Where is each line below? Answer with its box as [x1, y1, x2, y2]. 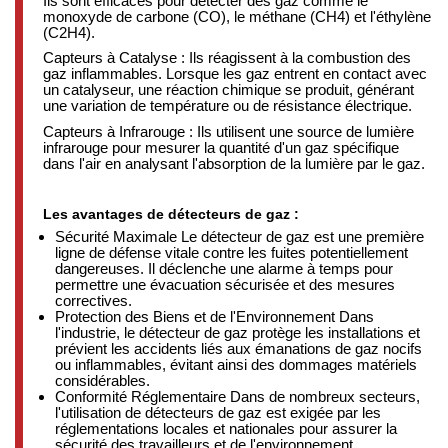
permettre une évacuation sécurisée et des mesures [54, 275, 395, 293]
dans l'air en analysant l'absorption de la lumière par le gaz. [43, 154, 425, 172]
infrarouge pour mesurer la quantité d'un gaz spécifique [43, 138, 399, 156]
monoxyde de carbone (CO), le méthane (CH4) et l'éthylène [43, 7, 431, 25]
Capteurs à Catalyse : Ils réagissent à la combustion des [43, 49, 411, 67]
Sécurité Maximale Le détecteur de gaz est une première [54, 227, 424, 245]
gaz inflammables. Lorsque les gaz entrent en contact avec [43, 65, 427, 83]
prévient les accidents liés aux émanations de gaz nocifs [54, 339, 422, 357]
